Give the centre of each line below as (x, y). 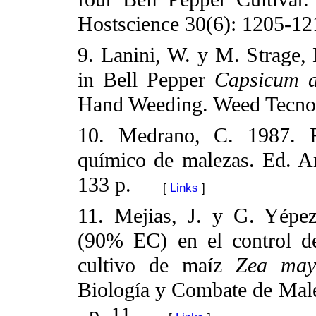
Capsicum (256, 80)
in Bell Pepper (146, 80)
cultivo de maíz (157, 266)
